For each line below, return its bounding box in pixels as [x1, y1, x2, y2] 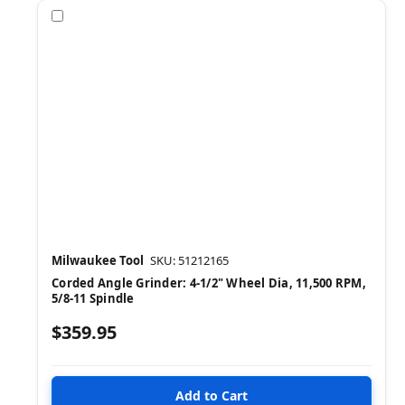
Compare [67, 6, 125, 24]
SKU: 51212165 [150, 252, 229, 269]
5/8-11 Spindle [52, 290, 135, 307]
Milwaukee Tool [52, 252, 144, 269]
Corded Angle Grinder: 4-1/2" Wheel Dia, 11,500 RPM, [52, 275, 366, 292]
